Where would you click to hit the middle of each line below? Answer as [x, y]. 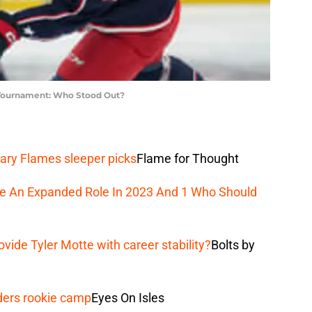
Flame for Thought [188, 158]
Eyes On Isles [128, 297]
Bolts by [233, 244]
